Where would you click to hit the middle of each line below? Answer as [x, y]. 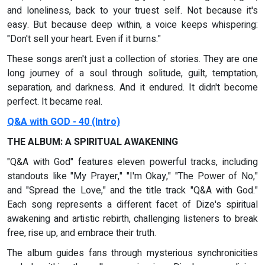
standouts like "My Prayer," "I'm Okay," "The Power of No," [132, 177]
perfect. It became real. [55, 102]
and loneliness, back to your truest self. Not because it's [132, 11]
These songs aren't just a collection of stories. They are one [132, 59]
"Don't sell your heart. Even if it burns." [84, 39]
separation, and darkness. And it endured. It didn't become [132, 88]
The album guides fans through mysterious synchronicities [132, 253]
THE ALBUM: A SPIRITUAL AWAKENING [93, 142]
